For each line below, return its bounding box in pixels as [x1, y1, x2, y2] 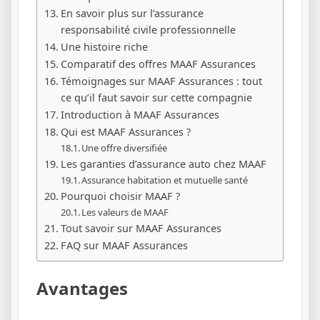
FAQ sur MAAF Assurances [60, 238, 188, 252]
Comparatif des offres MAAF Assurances [60, 56, 256, 71]
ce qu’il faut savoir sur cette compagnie [60, 90, 252, 104]
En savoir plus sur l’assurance [60, 6, 204, 20]
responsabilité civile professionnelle [60, 22, 236, 36]
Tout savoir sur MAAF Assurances [60, 221, 221, 235]
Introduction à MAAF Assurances [60, 107, 219, 121]
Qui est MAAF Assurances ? [60, 124, 191, 139]
